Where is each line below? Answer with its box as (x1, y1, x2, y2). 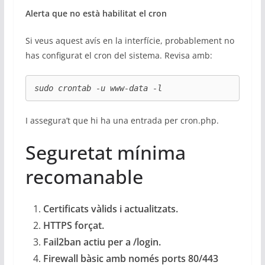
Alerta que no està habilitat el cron (25, 8, 167, 20)
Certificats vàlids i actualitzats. (43, 202, 178, 215)
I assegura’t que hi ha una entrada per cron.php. (25, 114, 219, 126)
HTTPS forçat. (43, 218, 104, 232)
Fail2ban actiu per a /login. (43, 235, 161, 248)
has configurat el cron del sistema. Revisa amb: (25, 50, 212, 62)
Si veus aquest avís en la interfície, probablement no (25, 35, 234, 47)
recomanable (25, 163, 143, 189)
